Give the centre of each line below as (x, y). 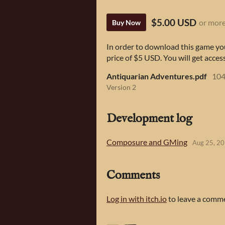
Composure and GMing (147, 142)
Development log (149, 119)
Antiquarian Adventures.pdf (157, 76)
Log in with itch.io (137, 198)
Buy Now (126, 23)
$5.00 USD (174, 23)
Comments (133, 175)
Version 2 (121, 88)
